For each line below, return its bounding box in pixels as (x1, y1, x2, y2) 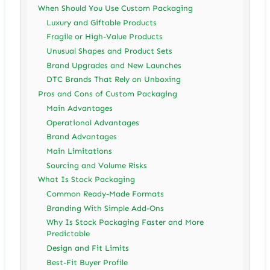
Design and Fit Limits (46, 243, 130, 253)
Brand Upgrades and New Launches (46, 60, 182, 70)
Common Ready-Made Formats (46, 189, 165, 198)
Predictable (46, 229, 90, 239)
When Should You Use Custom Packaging (38, 4, 193, 13)
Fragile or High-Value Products (46, 32, 163, 42)
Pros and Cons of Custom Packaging (38, 89, 178, 99)
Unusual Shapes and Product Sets (46, 46, 173, 56)
